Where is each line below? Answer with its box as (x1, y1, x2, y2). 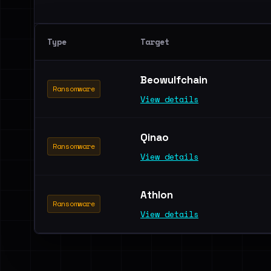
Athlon (140, 188, 175, 201)
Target (140, 36, 169, 48)
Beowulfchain (140, 73, 210, 87)
